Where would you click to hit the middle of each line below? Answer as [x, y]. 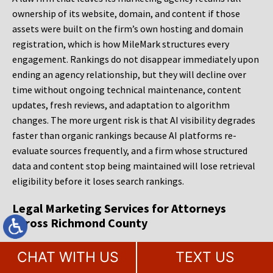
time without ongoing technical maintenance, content [127, 90]
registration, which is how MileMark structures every [121, 44]
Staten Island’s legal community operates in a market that [135, 251]
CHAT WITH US [68, 257]
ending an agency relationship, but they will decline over [129, 75]
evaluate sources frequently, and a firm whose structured [130, 151]
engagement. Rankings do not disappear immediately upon [136, 59]
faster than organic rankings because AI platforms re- [124, 136]
